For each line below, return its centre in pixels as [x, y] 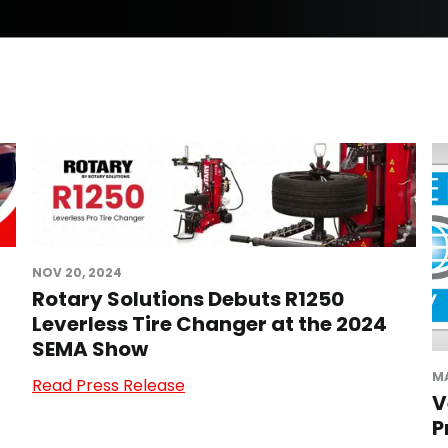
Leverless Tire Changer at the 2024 [209, 324]
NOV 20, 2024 [77, 272]
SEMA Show [90, 349]
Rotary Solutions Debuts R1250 [188, 299]
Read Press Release [108, 385]
